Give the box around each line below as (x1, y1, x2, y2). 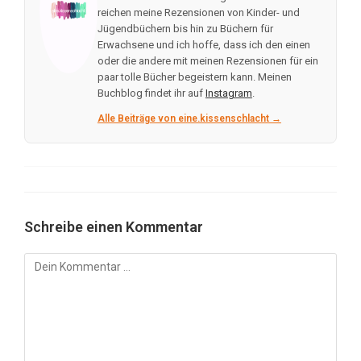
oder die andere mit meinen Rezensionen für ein (97, 54, 318, 67)
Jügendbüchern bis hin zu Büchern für (97, 22, 273, 35)
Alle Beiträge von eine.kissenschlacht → (97, 112, 281, 124)
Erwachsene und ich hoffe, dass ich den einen (97, 38, 310, 51)
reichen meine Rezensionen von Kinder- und (97, 6, 300, 19)
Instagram (205, 86, 252, 99)
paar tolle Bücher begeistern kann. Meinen (97, 70, 292, 83)
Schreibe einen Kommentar (23, 218, 203, 235)
